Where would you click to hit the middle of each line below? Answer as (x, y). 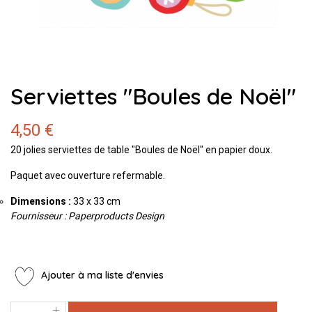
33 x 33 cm (98, 201)
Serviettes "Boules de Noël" (153, 96)
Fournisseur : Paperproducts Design (88, 216)
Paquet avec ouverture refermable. (89, 175)
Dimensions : (41, 201)
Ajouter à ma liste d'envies (101, 275)
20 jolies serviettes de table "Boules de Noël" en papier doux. (142, 149)
